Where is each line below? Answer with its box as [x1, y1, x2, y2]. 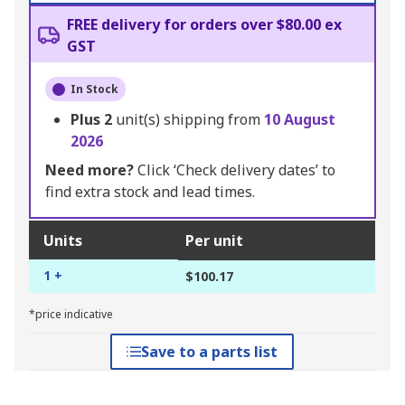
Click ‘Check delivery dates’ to [134, 160, 335, 181]
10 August [264, 109, 335, 130]
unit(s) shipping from [116, 109, 264, 130]
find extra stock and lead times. [45, 182, 255, 202]
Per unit [185, 231, 243, 251]
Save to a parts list [141, 342, 278, 363]
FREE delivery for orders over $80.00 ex [67, 14, 342, 35]
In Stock [71, 81, 118, 98]
